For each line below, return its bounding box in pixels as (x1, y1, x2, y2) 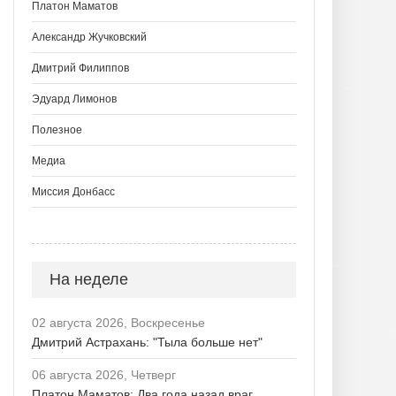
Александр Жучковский (32, 31, 147, 43)
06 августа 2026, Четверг (32, 368, 176, 382)
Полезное (32, 124, 82, 136)
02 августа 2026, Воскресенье (32, 316, 205, 330)
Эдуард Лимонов (32, 93, 117, 105)
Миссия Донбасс (32, 186, 115, 198)
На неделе (49, 270, 128, 288)
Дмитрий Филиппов (32, 62, 129, 74)
